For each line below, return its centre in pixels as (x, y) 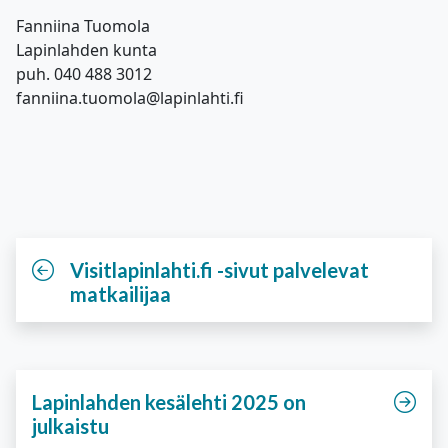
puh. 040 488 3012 (84, 74)
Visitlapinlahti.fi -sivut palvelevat (219, 270)
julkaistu (70, 426)
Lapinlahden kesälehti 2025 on (169, 402)
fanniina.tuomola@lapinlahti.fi (130, 98)
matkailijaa (120, 294)
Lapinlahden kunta (86, 50)
